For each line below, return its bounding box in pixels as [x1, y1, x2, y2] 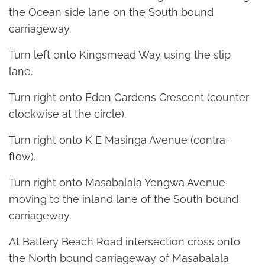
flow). [9, 150, 35, 163]
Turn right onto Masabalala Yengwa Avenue [9, 176, 225, 189]
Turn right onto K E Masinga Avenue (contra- [9, 134, 230, 147]
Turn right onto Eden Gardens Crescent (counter [9, 91, 249, 104]
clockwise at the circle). [9, 108, 126, 121]
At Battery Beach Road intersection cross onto [9, 235, 240, 248]
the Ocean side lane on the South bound [9, 6, 214, 19]
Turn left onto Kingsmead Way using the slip [9, 49, 231, 62]
